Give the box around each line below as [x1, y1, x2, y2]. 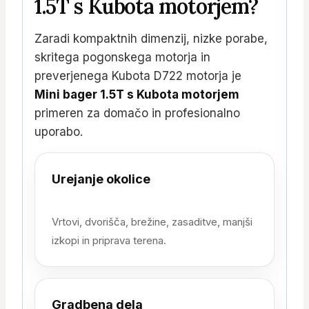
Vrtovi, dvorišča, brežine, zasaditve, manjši [52, 215, 252, 228]
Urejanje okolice [52, 171, 150, 186]
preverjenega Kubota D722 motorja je [34, 68, 241, 83]
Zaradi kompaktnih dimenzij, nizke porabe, [34, 31, 268, 46]
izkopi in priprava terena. [52, 233, 166, 247]
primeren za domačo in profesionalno [34, 106, 240, 120]
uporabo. [34, 124, 83, 139]
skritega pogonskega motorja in [34, 50, 210, 64]
